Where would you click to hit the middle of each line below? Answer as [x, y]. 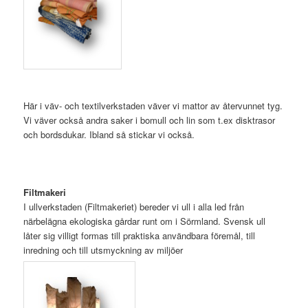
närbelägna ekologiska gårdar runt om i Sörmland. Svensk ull [145, 221]
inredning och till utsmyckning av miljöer [103, 250]
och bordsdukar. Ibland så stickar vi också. [109, 135]
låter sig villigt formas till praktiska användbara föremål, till [140, 236]
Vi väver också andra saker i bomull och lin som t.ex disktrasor [150, 120]
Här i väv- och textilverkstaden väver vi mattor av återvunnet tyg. [153, 106]
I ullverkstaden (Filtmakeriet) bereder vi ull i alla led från [134, 207]
